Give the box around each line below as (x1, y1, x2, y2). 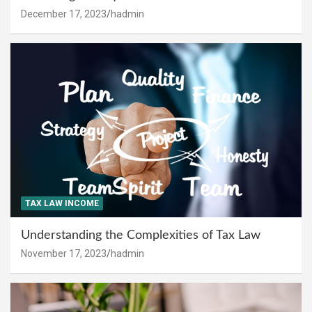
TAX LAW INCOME (25, 198, 99, 209)
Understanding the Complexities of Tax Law (21, 229, 260, 242)
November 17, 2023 (21, 248, 107, 260)
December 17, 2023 (21, 8, 107, 19)
